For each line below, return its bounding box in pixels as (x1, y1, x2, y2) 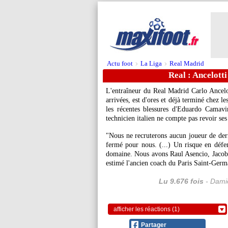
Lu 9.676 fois (158, 177, 204, 185)
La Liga (140, 60, 162, 67)
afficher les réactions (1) (113, 206, 180, 213)
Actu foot (107, 60, 133, 67)
